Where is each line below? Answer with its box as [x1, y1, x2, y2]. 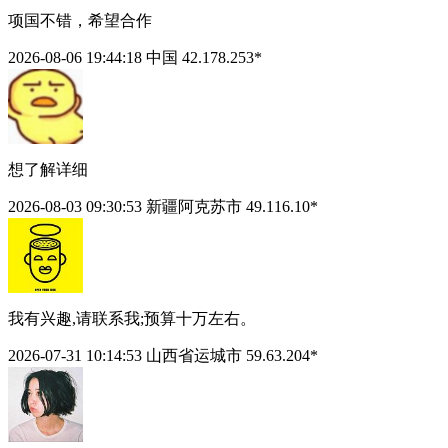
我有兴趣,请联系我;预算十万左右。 [8, 309, 256, 327]
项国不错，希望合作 [8, 11, 152, 29]
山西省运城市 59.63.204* [146, 346, 318, 364]
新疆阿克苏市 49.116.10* [146, 197, 318, 215]
